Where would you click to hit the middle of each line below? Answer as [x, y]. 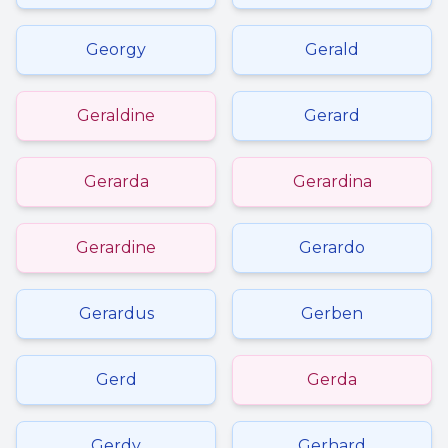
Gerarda [116, 181]
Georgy [116, 49]
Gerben [332, 313]
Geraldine [116, 115]
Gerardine [116, 247]
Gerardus [116, 313]
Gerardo [332, 247]
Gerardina [332, 181]
